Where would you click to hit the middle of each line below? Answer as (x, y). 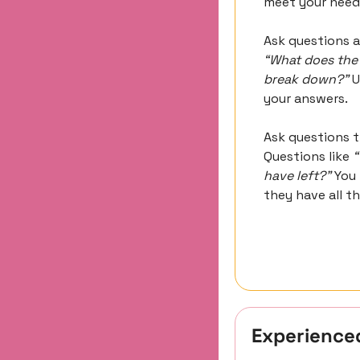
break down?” (306, 80)
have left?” (297, 176)
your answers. (306, 99)
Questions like (308, 157)
